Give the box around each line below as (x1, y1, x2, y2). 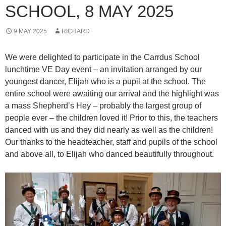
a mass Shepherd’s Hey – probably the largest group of (5, 101, 201, 110)
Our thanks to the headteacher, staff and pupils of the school (5, 138, 217, 147)
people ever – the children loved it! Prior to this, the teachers (5, 114, 218, 123)
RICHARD (62, 28, 90, 35)
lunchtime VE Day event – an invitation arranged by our (5, 65, 202, 74)
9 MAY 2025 (14, 28, 47, 35)
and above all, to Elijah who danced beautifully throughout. (5, 150, 214, 159)
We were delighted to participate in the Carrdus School (5, 53, 200, 62)
